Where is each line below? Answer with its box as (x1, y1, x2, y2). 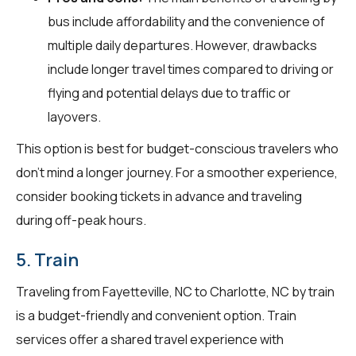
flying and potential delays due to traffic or (48, 83, 291, 102)
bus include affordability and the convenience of (48, 12, 325, 30)
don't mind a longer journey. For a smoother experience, (16, 163, 338, 181)
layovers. (48, 107, 101, 126)
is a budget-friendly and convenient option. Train (16, 306, 296, 324)
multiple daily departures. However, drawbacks (48, 36, 317, 54)
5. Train (16, 247, 79, 272)
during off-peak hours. (16, 211, 146, 229)
